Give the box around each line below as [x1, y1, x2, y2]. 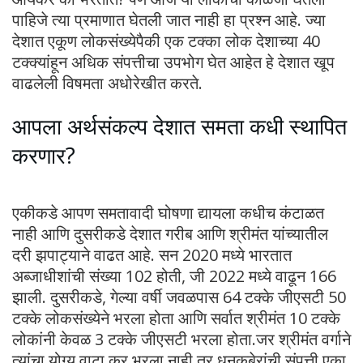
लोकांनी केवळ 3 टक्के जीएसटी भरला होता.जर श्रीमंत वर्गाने [12, 328, 351, 351]
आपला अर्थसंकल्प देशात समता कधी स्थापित [12, 111, 347, 142]
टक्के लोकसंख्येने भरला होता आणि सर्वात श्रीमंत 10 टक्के [12, 307, 340, 330]
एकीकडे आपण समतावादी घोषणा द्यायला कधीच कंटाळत [12, 202, 324, 224]
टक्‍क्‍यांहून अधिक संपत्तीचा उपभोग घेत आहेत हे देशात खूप [12, 50, 335, 73]
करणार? [12, 140, 75, 171]
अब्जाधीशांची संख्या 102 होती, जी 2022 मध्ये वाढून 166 [12, 265, 336, 288]
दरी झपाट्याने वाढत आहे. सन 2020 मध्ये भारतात [12, 244, 292, 267]
